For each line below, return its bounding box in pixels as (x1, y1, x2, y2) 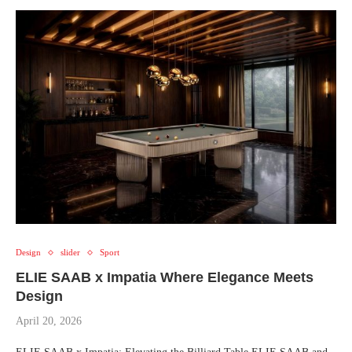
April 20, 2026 (16, 315, 82, 328)
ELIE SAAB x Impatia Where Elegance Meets (16, 269, 313, 286)
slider (60, 247, 80, 258)
